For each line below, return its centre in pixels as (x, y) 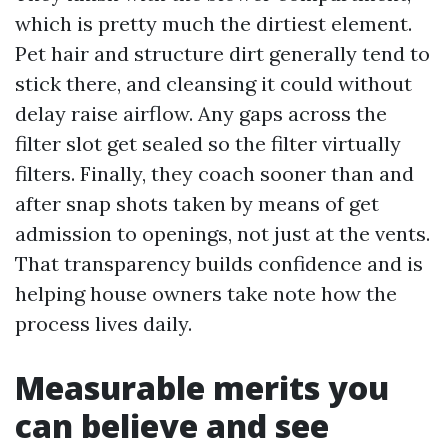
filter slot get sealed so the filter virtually (208, 143)
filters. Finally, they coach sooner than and (214, 173)
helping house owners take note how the (206, 293)
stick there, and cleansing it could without (213, 83)
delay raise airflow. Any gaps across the (201, 113)
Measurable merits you (202, 387)
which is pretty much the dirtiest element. (213, 23)
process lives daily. (103, 323)
